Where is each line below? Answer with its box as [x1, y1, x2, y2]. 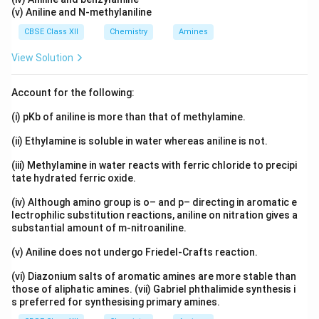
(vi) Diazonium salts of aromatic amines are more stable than [11, 271, 296, 282]
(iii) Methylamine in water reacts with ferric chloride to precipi [11, 159, 297, 171]
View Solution [11, 52, 73, 63]
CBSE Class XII [24, 27, 78, 36]
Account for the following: [11, 87, 137, 98]
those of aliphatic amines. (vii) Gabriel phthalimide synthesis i [11, 283, 296, 295]
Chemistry [110, 27, 147, 36]
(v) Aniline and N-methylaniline [11, 6, 152, 18]
